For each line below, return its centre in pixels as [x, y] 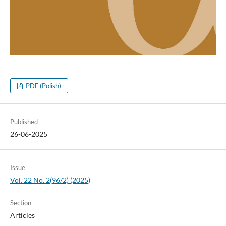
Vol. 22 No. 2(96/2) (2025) [50, 180]
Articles [22, 215]
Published [24, 121]
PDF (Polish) [43, 86]
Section [20, 203]
